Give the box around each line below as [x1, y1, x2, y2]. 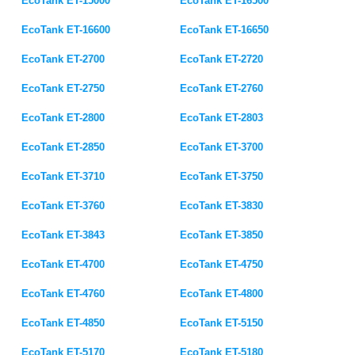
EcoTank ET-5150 [180, 317, 264, 329]
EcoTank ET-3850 [180, 229, 264, 241]
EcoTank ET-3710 [21, 170, 105, 182]
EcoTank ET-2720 [180, 53, 264, 65]
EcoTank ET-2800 [21, 112, 105, 124]
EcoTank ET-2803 [180, 112, 264, 124]
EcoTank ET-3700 [180, 141, 264, 153]
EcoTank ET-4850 [21, 317, 105, 329]
